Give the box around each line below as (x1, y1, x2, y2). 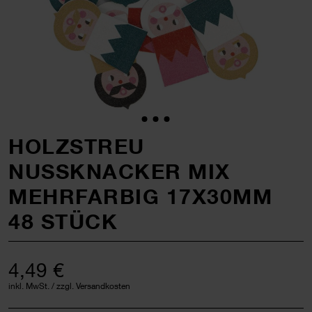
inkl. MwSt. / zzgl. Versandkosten (8, 280, 130, 291)
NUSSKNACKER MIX (8, 158, 231, 184)
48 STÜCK (8, 208, 118, 234)
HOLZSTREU (8, 133, 145, 159)
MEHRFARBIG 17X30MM (8, 183, 272, 209)
